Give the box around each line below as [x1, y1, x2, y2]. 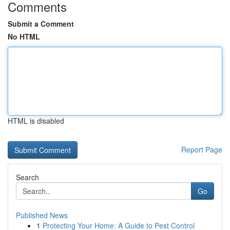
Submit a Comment [8, 18, 74, 29]
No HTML [8, 31, 40, 42]
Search [16, 172, 39, 182]
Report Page [181, 144, 222, 155]
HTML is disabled [8, 116, 64, 126]
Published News [16, 210, 68, 220]
